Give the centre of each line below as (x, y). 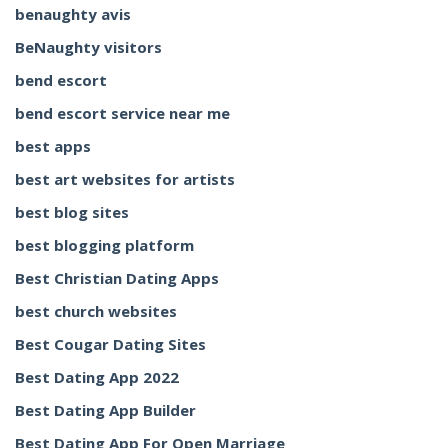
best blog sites (72, 212)
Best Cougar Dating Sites (110, 344)
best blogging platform (104, 245)
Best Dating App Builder (105, 410)
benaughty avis (73, 14)
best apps (53, 146)
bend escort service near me (122, 113)
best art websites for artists (125, 179)
